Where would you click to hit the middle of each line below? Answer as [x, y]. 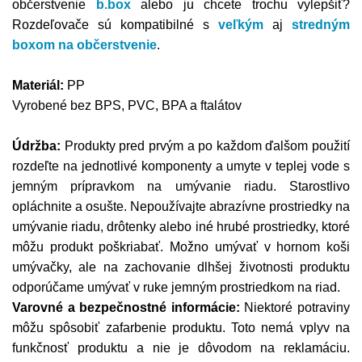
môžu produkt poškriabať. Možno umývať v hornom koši [181, 247]
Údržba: [36, 146]
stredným [321, 25]
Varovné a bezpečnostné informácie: [126, 308]
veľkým [241, 25]
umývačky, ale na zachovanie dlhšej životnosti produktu [181, 267]
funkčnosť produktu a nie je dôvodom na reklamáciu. [181, 348]
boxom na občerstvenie [84, 45]
